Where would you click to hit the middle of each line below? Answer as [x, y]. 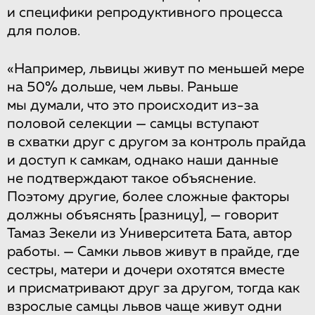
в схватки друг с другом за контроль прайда [156, 142]
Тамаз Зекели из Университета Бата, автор [149, 233]
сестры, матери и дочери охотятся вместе [146, 270]
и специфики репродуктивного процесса [145, 12]
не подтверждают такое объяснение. [131, 178]
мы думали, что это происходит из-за [133, 105]
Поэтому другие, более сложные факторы [148, 197]
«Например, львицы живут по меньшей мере [156, 69]
